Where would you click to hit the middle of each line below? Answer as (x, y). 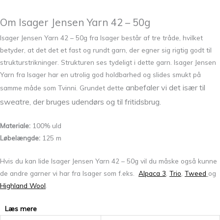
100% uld (46, 126)
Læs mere (21, 209)
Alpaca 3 (152, 173)
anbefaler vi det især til (165, 87)
